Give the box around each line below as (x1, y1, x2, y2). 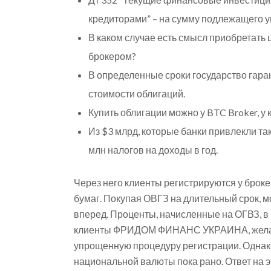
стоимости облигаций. (88, 88, 185, 100)
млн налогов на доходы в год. (88, 144, 218, 156)
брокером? (88, 50, 136, 62)
